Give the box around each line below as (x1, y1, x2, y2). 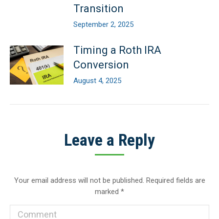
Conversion (73, 59, 129, 71)
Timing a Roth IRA (73, 44, 161, 57)
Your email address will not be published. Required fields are (14, 176, 205, 185)
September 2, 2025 (73, 20, 133, 29)
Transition (73, 2, 124, 15)
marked (95, 187, 121, 197)
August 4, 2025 (73, 76, 121, 86)
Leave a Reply (64, 130, 155, 150)
